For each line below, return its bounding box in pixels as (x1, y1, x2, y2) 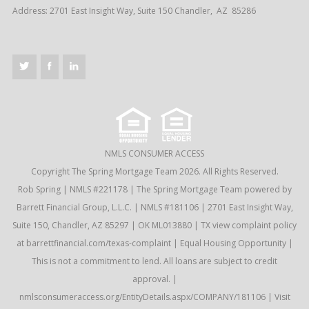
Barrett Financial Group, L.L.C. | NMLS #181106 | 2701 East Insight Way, (16, 201, 293, 213)
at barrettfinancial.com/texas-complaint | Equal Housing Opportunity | (16, 237, 293, 249)
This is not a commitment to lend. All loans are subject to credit (32, 255, 278, 267)
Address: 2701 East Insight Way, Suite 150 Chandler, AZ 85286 (12, 4, 256, 17)
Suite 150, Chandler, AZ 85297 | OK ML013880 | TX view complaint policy (12, 219, 297, 231)
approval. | (132, 272, 177, 285)
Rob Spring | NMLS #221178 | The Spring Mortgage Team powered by (17, 183, 292, 195)
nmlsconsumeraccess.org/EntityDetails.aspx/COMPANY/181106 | (19, 290, 275, 303)
